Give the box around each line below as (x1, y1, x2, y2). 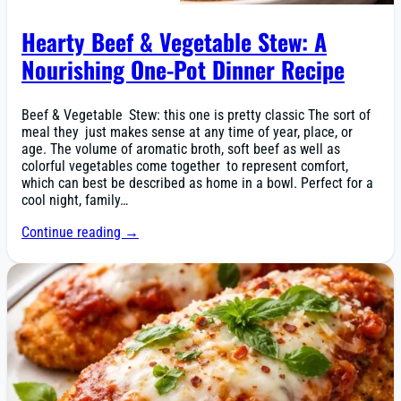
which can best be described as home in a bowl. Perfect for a (21, 175, 373, 192)
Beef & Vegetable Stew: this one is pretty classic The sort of (21, 107, 371, 124)
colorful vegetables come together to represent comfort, (21, 158, 348, 175)
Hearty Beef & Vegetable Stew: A (21, 24, 327, 59)
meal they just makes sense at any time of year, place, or (21, 124, 353, 141)
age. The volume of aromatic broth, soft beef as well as (21, 141, 340, 158)
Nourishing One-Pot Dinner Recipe (21, 52, 345, 87)
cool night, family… (21, 192, 128, 209)
